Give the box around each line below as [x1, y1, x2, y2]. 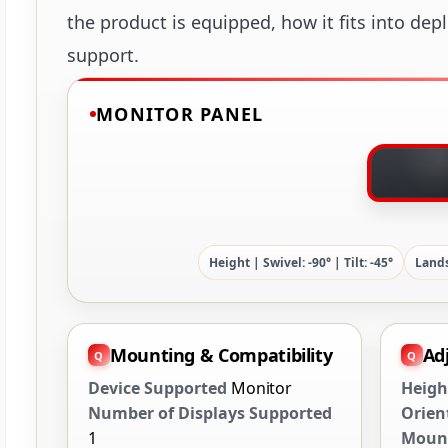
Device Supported [88, 377, 227, 400]
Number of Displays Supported [88, 402, 332, 425]
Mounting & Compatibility [110, 343, 333, 368]
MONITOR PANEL [96, 102, 264, 127]
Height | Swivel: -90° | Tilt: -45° [209, 254, 393, 272]
